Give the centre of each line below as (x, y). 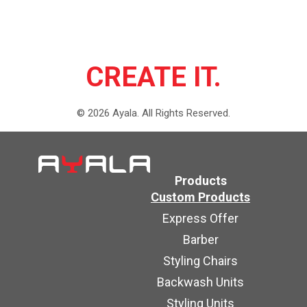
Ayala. (124, 113)
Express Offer (200, 218)
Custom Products (200, 197)
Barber (200, 240)
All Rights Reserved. (186, 113)
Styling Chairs (200, 261)
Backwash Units (200, 282)
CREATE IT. (153, 77)
